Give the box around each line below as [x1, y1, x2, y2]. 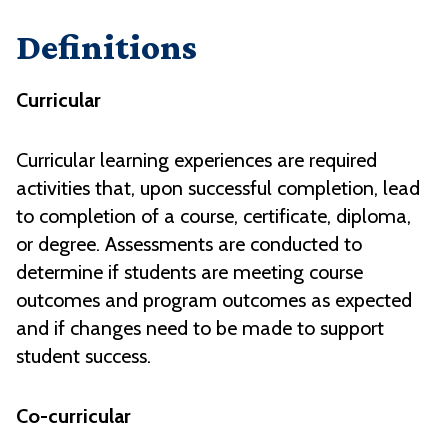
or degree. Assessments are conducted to [16, 232, 362, 257]
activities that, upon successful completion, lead [16, 176, 420, 201]
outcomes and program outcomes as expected [16, 288, 412, 313]
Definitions [16, 27, 197, 68]
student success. [16, 344, 151, 369]
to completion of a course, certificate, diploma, [16, 204, 411, 229]
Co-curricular [16, 404, 131, 429]
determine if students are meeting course [16, 260, 363, 285]
